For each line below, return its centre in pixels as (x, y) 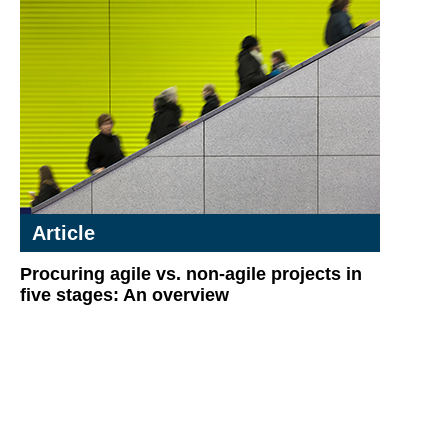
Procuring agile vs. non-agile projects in (191, 274)
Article (63, 233)
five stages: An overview (124, 295)
